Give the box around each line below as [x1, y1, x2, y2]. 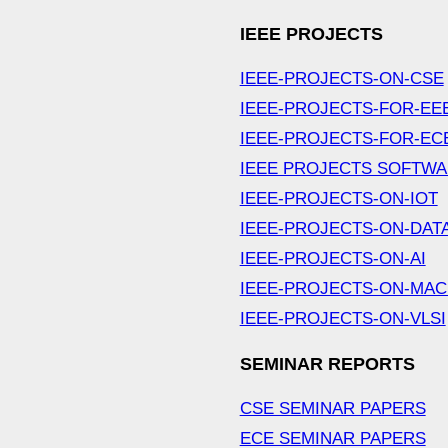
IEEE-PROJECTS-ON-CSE [239, 69, 444, 89]
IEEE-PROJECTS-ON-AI [239, 249, 426, 269]
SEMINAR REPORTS [239, 354, 415, 375]
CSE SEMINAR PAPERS [239, 399, 426, 419]
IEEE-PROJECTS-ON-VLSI [239, 309, 446, 329]
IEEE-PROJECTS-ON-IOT [239, 189, 438, 209]
